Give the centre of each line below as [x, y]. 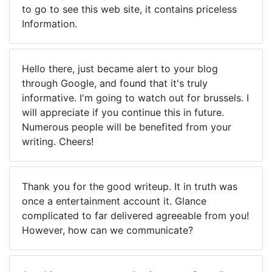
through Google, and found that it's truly [115, 83]
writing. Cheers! [58, 141]
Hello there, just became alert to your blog [120, 69]
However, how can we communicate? [107, 230]
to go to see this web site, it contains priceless [129, 9]
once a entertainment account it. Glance [114, 201]
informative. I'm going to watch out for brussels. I [135, 98]
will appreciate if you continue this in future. [123, 112]
